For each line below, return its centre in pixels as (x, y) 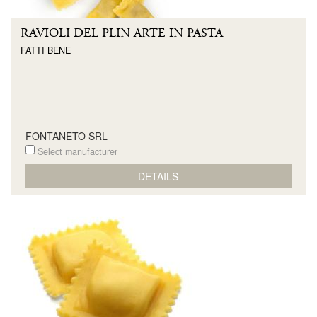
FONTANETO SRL (66, 136)
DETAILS (158, 176)
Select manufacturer (76, 151)
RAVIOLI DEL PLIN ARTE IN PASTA (122, 33)
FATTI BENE (46, 50)
